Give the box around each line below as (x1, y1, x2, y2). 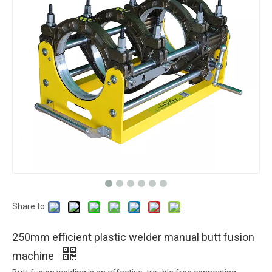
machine (12, 250, 56, 262)
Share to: (12, 202, 47, 211)
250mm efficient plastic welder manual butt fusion (12, 231, 254, 243)
